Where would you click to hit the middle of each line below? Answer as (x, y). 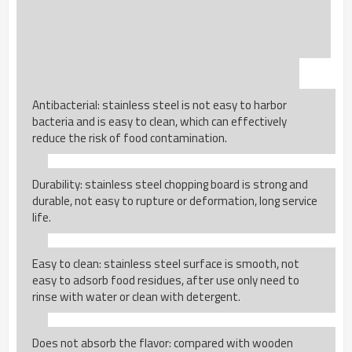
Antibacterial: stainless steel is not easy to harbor (159, 105)
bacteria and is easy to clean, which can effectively (159, 122)
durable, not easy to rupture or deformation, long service (175, 201)
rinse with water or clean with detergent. (136, 297)
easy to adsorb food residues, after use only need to (166, 280)
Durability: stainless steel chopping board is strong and (170, 185)
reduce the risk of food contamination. (130, 138)
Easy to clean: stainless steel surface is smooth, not (166, 264)
